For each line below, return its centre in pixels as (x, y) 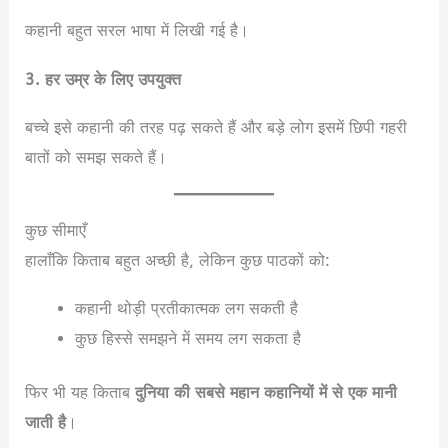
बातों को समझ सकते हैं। (96, 157)
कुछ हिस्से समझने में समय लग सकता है (187, 338)
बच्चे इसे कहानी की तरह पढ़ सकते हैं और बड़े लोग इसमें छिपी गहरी (216, 127)
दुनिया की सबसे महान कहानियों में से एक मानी (266, 393)
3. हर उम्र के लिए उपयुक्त (103, 79)
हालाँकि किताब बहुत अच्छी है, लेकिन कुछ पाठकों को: (178, 260)
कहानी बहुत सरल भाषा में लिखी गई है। (137, 31)
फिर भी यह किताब (80, 393)
